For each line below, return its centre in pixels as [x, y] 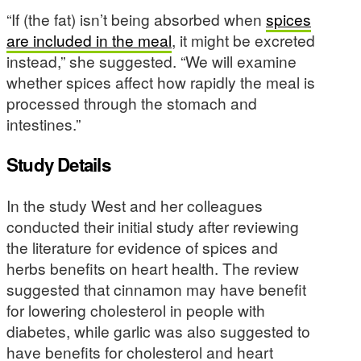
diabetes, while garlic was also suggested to [158, 331]
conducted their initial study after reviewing [153, 226]
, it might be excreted [243, 39]
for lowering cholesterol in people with [136, 310]
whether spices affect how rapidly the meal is [161, 81]
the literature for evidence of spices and [142, 247]
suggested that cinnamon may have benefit [156, 289]
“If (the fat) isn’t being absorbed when [136, 19]
